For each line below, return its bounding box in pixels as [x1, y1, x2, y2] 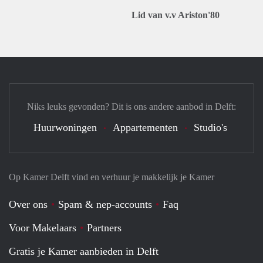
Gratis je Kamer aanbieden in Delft [9, 245, 159, 257]
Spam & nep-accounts [58, 198, 152, 210]
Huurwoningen [33, 122, 97, 133]
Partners [87, 222, 122, 234]
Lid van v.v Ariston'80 [131, 10, 220, 20]
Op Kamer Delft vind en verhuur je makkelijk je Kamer [9, 172, 214, 182]
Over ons [9, 198, 48, 210]
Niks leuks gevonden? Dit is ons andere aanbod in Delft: [27, 102, 236, 112]
